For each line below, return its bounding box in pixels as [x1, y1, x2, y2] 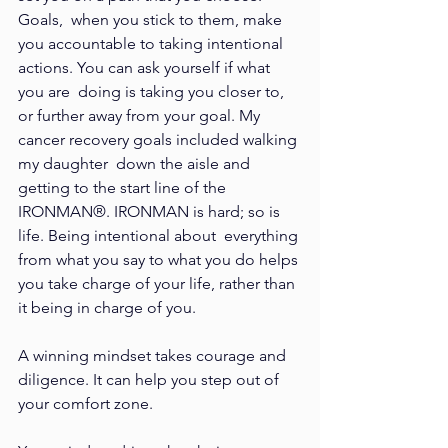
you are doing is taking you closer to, [18, 81, 288, 101]
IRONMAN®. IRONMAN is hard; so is [18, 201, 284, 221]
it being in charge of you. [18, 297, 204, 317]
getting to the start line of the [18, 177, 230, 197]
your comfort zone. [18, 393, 161, 413]
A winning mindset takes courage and [18, 345, 290, 365]
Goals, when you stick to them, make [18, 9, 286, 29]
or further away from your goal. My [18, 105, 264, 125]
